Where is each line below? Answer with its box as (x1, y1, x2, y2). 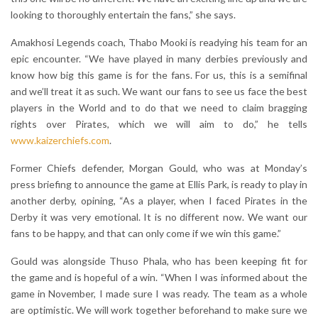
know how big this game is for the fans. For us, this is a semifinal (11, 69, 307, 82)
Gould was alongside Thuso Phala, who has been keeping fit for (11, 255, 307, 268)
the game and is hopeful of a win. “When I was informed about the (11, 271, 307, 284)
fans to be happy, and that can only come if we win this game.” (11, 227, 281, 240)
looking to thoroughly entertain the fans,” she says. (11, 9, 236, 21)
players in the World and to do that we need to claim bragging (11, 102, 307, 114)
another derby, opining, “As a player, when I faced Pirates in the (11, 194, 307, 207)
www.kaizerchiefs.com (11, 134, 109, 147)
